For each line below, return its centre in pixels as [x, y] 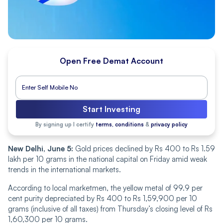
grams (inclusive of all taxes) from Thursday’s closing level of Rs [110, 209]
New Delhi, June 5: [41, 148]
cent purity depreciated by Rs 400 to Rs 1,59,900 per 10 [103, 198]
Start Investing [111, 109]
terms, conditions [120, 124]
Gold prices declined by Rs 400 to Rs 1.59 [144, 148]
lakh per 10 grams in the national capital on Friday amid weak [108, 159]
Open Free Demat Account [111, 60]
